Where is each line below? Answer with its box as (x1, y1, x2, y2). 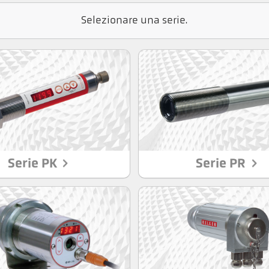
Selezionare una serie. (81, 14, 188, 26)
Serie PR (196, 157, 249, 171)
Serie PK (7, 157, 60, 171)
